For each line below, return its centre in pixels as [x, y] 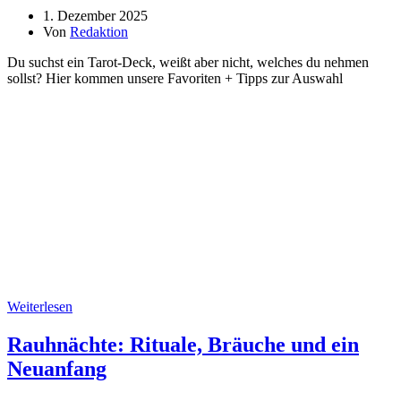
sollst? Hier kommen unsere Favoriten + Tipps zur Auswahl [175, 78]
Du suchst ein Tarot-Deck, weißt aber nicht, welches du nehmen [188, 62]
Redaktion [99, 31]
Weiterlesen [40, 306]
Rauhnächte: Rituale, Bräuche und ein [183, 344]
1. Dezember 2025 [95, 15]
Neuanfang [57, 368]
